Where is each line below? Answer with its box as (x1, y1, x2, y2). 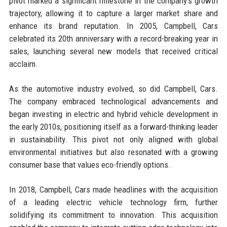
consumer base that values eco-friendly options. (9, 159, 171, 170)
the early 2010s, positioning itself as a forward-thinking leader (9, 121, 218, 132)
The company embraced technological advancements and (9, 96, 218, 106)
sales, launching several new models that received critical (9, 46, 218, 56)
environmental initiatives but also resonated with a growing (9, 146, 218, 157)
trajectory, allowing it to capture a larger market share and (9, 8, 218, 18)
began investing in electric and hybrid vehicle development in (9, 108, 218, 119)
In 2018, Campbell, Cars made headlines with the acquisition (9, 184, 218, 195)
